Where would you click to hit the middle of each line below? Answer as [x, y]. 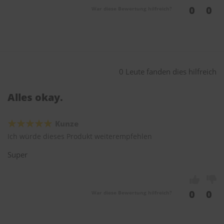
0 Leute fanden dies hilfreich [168, 72]
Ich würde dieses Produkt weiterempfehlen [80, 136]
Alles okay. [35, 97]
